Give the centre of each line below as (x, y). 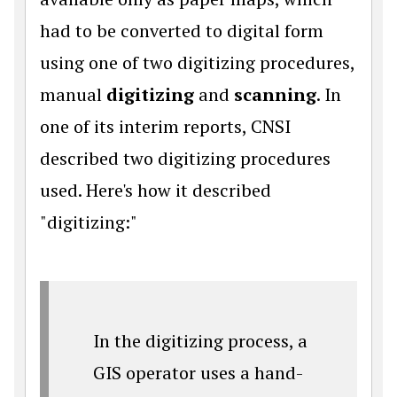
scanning (275, 94)
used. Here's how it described (156, 190)
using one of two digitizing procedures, (197, 62)
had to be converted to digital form (182, 31)
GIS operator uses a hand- (198, 373)
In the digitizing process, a (200, 341)
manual (73, 94)
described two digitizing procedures (185, 158)
